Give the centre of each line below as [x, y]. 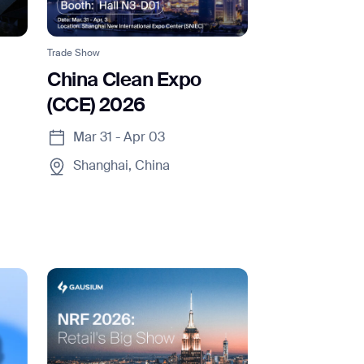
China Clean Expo [124, 80]
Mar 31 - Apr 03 [119, 138]
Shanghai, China [122, 167]
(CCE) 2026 [96, 105]
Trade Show [74, 53]
